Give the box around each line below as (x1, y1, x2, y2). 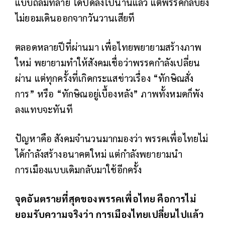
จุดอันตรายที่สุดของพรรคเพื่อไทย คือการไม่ (15, 192, 196, 204)
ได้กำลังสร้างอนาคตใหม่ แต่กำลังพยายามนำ (15, 147, 183, 160)
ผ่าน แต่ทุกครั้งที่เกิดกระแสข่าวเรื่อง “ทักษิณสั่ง (15, 71, 194, 84)
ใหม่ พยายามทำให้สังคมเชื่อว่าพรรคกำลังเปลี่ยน (15, 56, 200, 68)
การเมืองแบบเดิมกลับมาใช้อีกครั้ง (15, 163, 142, 175)
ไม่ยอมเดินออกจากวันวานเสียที (15, 11, 135, 24)
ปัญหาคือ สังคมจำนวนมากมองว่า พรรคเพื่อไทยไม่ (15, 132, 208, 144)
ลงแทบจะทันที (15, 102, 73, 115)
